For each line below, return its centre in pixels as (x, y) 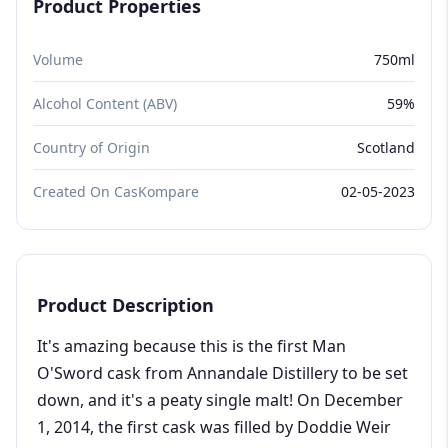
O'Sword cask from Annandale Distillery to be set (222, 372)
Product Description (125, 304)
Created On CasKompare (116, 191)
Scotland (386, 147)
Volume (58, 59)
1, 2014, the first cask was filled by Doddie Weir (214, 426)
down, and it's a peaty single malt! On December (220, 399)
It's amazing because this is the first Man (191, 345)
